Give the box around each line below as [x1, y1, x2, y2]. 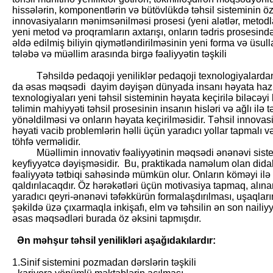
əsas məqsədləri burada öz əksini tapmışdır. [12, 213, 201, 224]
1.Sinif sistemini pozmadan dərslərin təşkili [12, 257, 196, 268]
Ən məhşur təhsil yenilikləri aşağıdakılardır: [12, 235, 216, 246]
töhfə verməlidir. [12, 136, 80, 147]
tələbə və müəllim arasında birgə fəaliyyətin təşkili [12, 49, 227, 59]
